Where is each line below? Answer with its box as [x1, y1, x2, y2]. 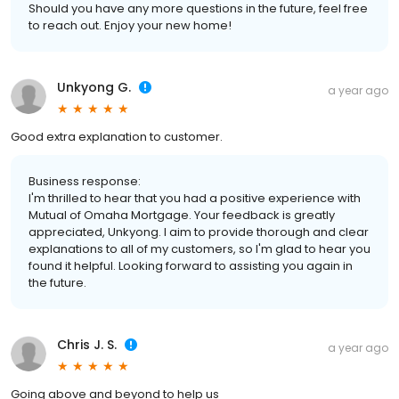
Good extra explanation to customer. [11, 128, 223, 146]
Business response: [28, 173, 141, 191]
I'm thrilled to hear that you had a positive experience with [28, 190, 361, 208]
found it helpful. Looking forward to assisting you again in [28, 257, 353, 275]
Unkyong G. [57, 78, 131, 97]
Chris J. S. [57, 336, 117, 354]
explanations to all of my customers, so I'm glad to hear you [28, 240, 370, 258]
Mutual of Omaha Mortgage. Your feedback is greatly [28, 207, 335, 224]
